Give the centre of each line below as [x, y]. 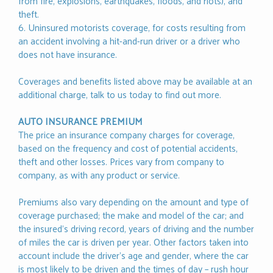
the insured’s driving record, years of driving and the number [136, 229]
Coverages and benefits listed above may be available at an [135, 81]
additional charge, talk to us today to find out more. [120, 94]
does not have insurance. [68, 54]
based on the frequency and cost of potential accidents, [128, 148]
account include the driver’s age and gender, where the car [133, 255]
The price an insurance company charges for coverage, [126, 135]
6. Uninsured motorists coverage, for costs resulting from [132, 27]
